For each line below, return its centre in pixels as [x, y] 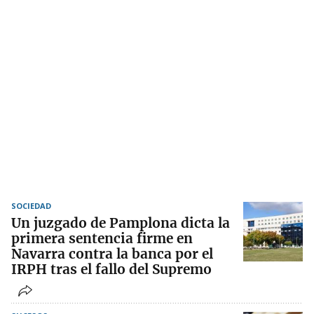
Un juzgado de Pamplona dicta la [121, 223]
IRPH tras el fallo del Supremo [111, 269]
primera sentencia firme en [102, 239]
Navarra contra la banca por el [112, 254]
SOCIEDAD [31, 206]
